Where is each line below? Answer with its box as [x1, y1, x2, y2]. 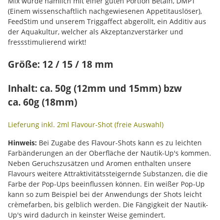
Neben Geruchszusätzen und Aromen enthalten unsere [8, 159, 191, 168]
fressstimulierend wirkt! [8, 37, 86, 47]
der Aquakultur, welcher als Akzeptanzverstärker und [8, 27, 183, 36]
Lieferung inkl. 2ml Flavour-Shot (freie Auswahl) [8, 120, 164, 129]
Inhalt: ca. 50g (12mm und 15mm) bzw [8, 82, 182, 94]
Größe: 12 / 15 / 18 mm [8, 58, 113, 70]
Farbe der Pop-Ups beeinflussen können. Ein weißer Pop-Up [8, 179, 205, 189]
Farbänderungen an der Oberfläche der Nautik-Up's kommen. [8, 148, 211, 158]
